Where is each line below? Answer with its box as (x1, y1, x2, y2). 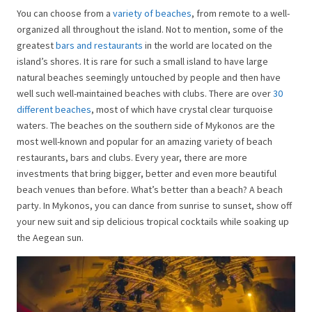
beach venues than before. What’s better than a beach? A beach (17, 183, 283, 196)
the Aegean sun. (17, 231, 84, 244)
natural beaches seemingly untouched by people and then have (17, 71, 281, 84)
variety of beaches (113, 7, 192, 20)
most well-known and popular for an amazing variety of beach (17, 135, 272, 148)
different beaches (17, 103, 91, 116)
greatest (17, 39, 56, 52)
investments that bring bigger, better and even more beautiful (17, 167, 276, 180)
